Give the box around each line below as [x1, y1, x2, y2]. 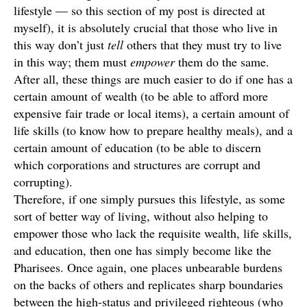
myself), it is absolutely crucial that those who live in [14, 19, 278, 36]
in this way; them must [14, 53, 130, 70]
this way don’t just [14, 36, 108, 53]
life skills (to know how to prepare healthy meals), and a [14, 122, 293, 138]
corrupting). [14, 173, 73, 190]
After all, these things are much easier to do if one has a [14, 71, 293, 87]
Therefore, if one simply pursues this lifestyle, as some [14, 191, 285, 207]
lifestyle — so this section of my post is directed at [14, 2, 265, 19]
